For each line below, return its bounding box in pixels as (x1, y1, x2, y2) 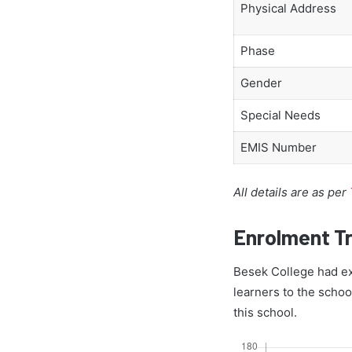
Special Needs (240, 108, 321, 123)
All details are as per (233, 184, 350, 200)
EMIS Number (240, 140, 317, 156)
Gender (240, 75, 282, 91)
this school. (233, 305, 297, 321)
